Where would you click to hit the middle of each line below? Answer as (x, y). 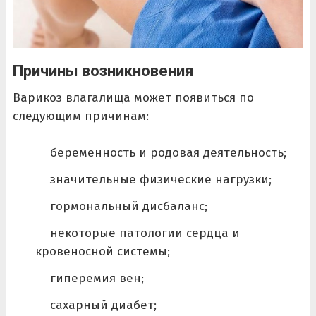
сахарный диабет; (103, 305)
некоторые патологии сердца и (145, 233)
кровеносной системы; (102, 251)
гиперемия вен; (97, 278)
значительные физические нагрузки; (160, 179)
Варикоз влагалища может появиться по (133, 98)
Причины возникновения (103, 71)
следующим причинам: (80, 116)
